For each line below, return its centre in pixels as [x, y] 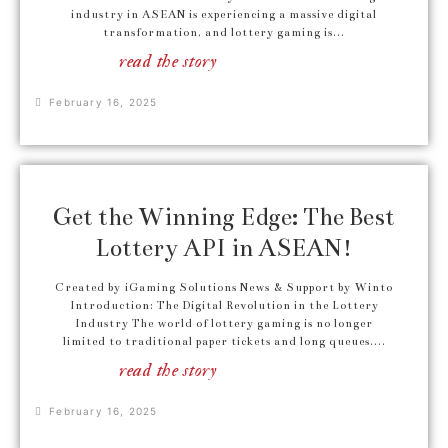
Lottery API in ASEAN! [224, 248]
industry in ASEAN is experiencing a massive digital [224, 14]
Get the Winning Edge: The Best [224, 217]
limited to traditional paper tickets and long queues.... [224, 341]
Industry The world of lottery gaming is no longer [224, 323]
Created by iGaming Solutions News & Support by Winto [224, 287]
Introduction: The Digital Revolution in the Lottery [224, 305]
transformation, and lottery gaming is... [224, 32]
